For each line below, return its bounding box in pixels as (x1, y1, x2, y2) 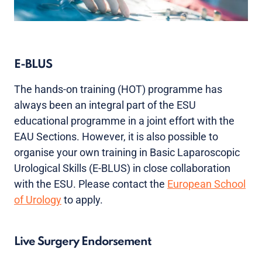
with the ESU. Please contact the (14, 178, 167, 191)
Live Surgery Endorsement (14, 236, 151, 249)
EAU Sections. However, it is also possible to (14, 130, 218, 143)
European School (167, 178, 246, 191)
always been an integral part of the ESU (14, 99, 196, 112)
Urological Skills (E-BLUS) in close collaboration (14, 162, 230, 175)
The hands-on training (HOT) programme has (14, 83, 222, 96)
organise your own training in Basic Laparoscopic (14, 146, 240, 159)
